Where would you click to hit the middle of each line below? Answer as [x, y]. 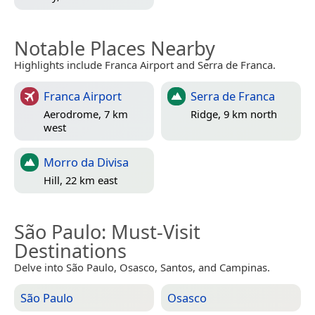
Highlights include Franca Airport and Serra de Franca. [145, 64]
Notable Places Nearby [115, 48]
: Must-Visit [151, 231]
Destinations [70, 250]
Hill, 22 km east [81, 180]
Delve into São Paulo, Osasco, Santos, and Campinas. [142, 267]
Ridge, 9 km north [234, 114]
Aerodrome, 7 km [86, 114]
